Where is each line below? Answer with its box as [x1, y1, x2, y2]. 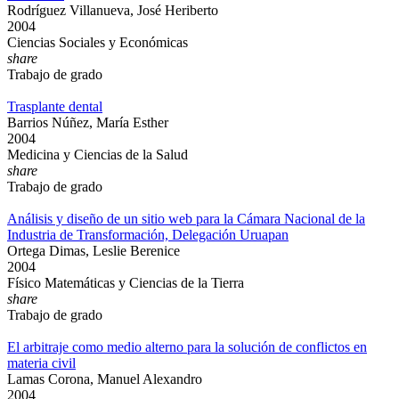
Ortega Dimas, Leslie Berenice [7, 243, 180, 258]
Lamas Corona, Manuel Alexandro [7, 371, 202, 387]
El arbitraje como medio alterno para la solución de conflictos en [7, 339, 367, 354]
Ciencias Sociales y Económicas [7, 35, 188, 50]
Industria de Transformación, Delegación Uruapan [7, 227, 289, 242]
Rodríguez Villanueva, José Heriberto [7, 3, 218, 18]
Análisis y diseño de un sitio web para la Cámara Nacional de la [7, 211, 365, 226]
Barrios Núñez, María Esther [7, 115, 168, 130]
